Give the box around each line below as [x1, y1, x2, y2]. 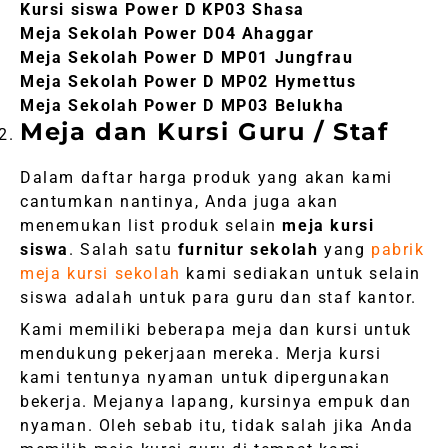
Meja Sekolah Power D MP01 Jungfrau [20, 48, 354, 68]
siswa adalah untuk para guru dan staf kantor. [20, 288, 418, 308]
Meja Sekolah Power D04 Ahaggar [20, 24, 315, 44]
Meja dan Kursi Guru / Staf [20, 117, 389, 147]
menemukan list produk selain [20, 216, 283, 236]
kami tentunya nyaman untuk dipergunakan [20, 368, 391, 388]
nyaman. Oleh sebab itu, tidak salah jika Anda [20, 416, 415, 436]
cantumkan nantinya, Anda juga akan [20, 192, 339, 212]
